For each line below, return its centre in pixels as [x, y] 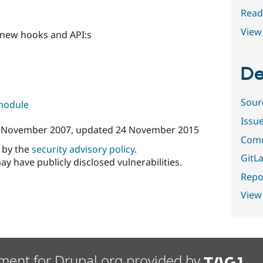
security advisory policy [83, 149]
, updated [93, 130]
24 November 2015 [157, 130]
